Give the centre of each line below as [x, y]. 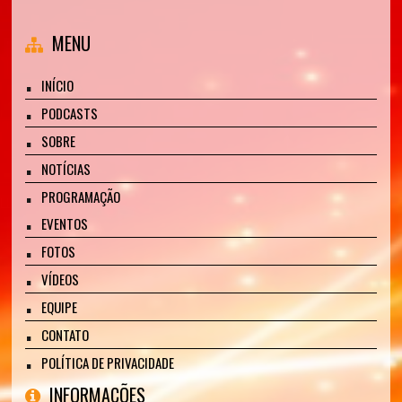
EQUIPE [60, 307]
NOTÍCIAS [66, 169]
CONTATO [66, 335]
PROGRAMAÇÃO [81, 197]
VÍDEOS [61, 279]
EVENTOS [65, 223]
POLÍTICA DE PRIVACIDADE [108, 363]
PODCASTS [70, 113]
